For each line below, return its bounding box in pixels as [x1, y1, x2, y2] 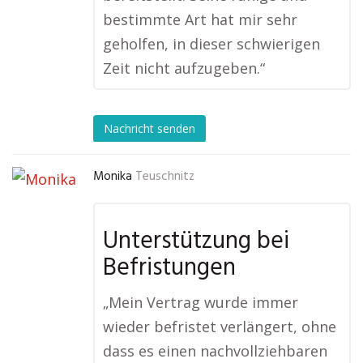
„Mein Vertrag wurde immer [103, 293, 298, 313]
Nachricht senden [104, 120, 195, 136]
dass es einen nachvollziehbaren [103, 341, 327, 361]
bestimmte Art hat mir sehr [103, 10, 297, 30]
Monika [93, 167, 132, 187]
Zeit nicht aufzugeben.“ [103, 58, 265, 79]
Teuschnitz [135, 167, 194, 187]
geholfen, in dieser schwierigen [103, 34, 320, 54]
